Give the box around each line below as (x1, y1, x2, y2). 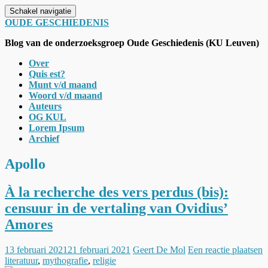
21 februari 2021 (68, 244, 130, 255)
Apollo (5, 156, 45, 172)
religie (93, 255, 116, 266)
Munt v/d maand (29, 80, 97, 90)
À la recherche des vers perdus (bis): (5, 184, 229, 200)
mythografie (42, 255, 88, 266)
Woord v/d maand (29, 90, 102, 100)
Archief (29, 133, 59, 144)
